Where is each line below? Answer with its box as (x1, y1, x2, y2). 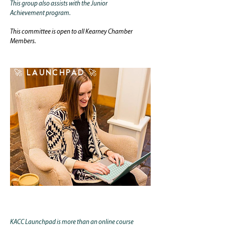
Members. (10, 38, 37, 45)
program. (45, 10, 71, 17)
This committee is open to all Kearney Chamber (10, 29, 133, 35)
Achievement (10, 10, 45, 17)
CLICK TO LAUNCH (44, 186, 117, 196)
